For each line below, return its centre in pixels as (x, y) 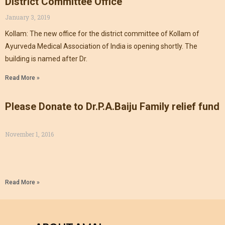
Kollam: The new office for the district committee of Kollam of (102, 34)
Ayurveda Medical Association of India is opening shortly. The (101, 46)
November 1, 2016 (29, 134)
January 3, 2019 (28, 17)
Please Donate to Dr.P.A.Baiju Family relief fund (112, 107)
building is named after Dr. (46, 59)
